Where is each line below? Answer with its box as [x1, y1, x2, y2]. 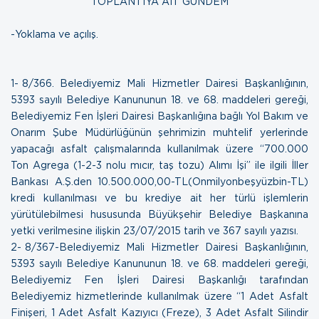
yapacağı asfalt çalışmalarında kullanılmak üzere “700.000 [11, 142, 308, 155]
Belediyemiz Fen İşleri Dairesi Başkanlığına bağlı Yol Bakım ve [11, 110, 308, 122]
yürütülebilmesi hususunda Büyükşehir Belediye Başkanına [11, 208, 308, 220]
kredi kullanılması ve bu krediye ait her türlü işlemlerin [11, 192, 308, 204]
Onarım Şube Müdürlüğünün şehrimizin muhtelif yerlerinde [11, 126, 308, 138]
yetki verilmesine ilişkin [11, 224, 123, 236]
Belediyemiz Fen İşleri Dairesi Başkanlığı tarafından [11, 273, 308, 286]
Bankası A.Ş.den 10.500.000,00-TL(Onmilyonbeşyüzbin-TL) [11, 175, 308, 187]
